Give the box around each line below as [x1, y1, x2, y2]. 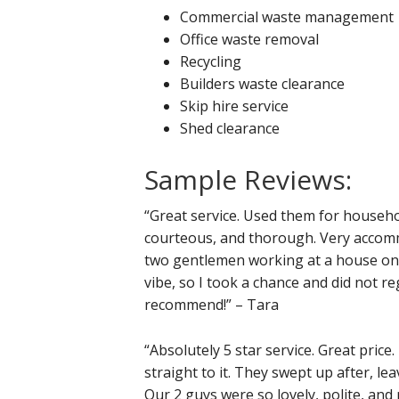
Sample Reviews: [144, 160, 352, 198]
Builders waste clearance [180, 73, 345, 94]
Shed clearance [180, 118, 280, 138]
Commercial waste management [180, 6, 394, 27]
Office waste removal [180, 28, 319, 49]
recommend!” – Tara [144, 294, 279, 314]
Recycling [180, 51, 241, 71]
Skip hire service [180, 95, 289, 116]
